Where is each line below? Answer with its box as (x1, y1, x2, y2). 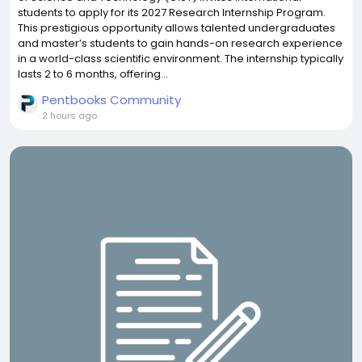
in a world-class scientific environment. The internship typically (18, 51, 343, 66)
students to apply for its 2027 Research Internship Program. (18, 5, 326, 20)
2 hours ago (42, 109, 97, 122)
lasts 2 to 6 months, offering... (18, 66, 168, 82)
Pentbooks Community (42, 91, 181, 108)
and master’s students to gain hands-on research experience (18, 36, 343, 51)
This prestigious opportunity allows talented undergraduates (18, 20, 335, 36)
